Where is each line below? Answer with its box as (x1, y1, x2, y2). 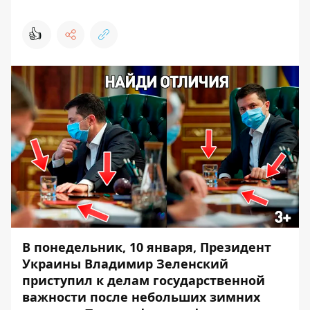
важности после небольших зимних (22, 289, 260, 305)
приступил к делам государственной (22, 272, 265, 289)
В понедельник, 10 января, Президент (22, 239, 271, 255)
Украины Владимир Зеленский (22, 255, 228, 272)
